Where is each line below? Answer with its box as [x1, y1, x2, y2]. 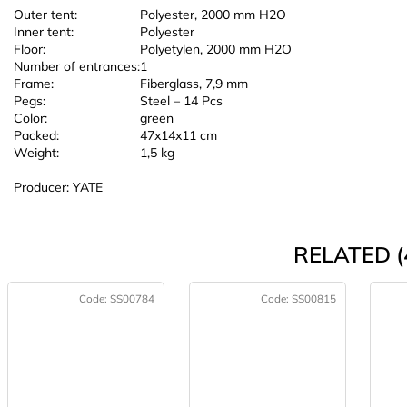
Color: [14, 109, 47, 126]
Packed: [14, 126, 59, 144]
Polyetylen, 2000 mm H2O [140, 40, 292, 57]
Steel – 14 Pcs [140, 92, 223, 109]
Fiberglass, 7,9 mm [140, 74, 248, 92]
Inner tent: [14, 23, 74, 40]
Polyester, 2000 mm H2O [140, 5, 286, 23]
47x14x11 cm [140, 126, 217, 144]
